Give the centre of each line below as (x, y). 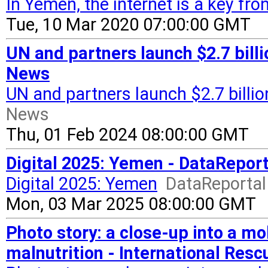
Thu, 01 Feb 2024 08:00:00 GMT (127, 135)
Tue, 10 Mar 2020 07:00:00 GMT (128, 25)
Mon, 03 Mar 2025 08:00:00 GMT (131, 204)
